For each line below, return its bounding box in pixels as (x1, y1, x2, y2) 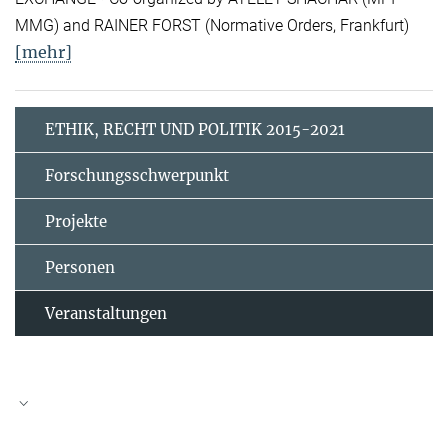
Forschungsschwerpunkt (45, 165, 229, 185)
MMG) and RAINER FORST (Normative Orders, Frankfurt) (15, 15, 409, 35)
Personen (45, 257, 115, 277)
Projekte (45, 211, 107, 231)
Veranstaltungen (45, 303, 167, 323)
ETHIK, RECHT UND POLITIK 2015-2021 (45, 119, 345, 139)
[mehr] (15, 41, 72, 62)
